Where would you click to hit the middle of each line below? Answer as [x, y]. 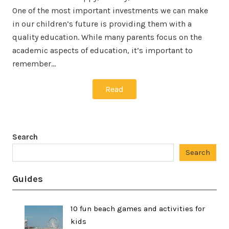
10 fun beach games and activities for [138, 208]
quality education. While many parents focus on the [107, 37]
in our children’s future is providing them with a [102, 24]
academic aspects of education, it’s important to [102, 50]
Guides [28, 179]
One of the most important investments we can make [110, 10]
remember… [34, 63]
